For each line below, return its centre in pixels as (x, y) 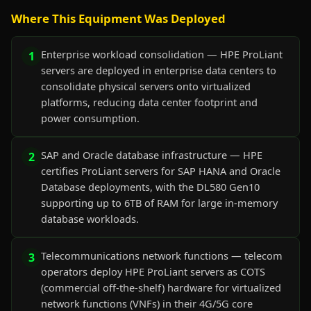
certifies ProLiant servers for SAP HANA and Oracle (161, 171)
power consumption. (90, 118)
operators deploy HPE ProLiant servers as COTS (153, 271)
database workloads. (90, 219)
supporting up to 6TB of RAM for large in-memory (159, 203)
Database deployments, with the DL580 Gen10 (150, 187)
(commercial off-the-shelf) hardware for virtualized (161, 287)
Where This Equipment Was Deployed (118, 18)
